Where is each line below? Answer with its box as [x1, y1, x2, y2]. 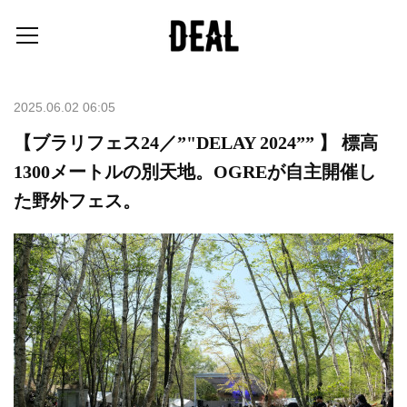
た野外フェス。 [14, 191, 141, 211]
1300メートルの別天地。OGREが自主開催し [14, 162, 376, 182]
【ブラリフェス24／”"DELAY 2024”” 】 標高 [14, 133, 378, 153]
